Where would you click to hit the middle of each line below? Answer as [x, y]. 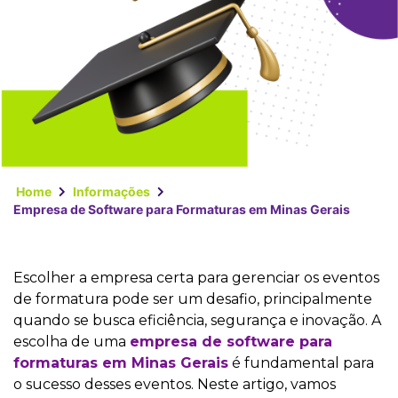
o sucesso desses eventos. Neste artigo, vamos [175, 384]
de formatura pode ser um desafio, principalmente [193, 298]
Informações [111, 191]
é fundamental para [301, 362]
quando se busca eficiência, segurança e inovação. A [197, 320]
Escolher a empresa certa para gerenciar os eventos [196, 277]
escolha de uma [72, 341]
